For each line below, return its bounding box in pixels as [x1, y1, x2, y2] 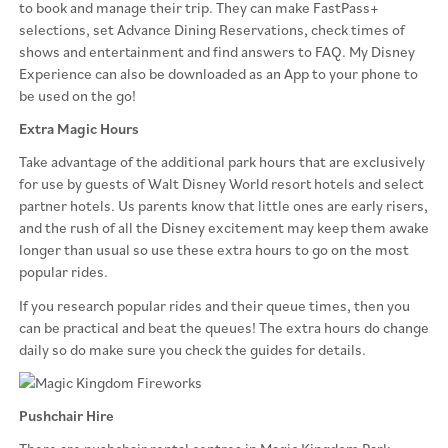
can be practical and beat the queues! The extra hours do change [18, 317, 429, 337]
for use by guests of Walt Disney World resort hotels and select [18, 174, 424, 194]
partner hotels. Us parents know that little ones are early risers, [18, 196, 428, 216]
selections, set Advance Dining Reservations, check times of [18, 19, 405, 39]
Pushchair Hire [18, 406, 114, 426]
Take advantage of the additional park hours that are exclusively [18, 152, 425, 172]
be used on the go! [18, 85, 136, 105]
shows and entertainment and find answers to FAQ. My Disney [18, 41, 415, 61]
